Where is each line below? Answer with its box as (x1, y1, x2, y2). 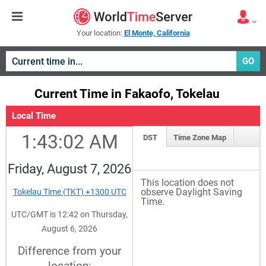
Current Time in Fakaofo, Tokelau (34, 87, 220, 101)
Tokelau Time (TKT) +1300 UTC (12, 187, 126, 197)
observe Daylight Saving (141, 186, 243, 198)
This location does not (141, 177, 235, 188)
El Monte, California (123, 28, 190, 37)
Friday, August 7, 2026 (8, 161, 132, 176)
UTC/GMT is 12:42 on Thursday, (11, 210, 128, 219)
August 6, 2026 (42, 224, 98, 233)
